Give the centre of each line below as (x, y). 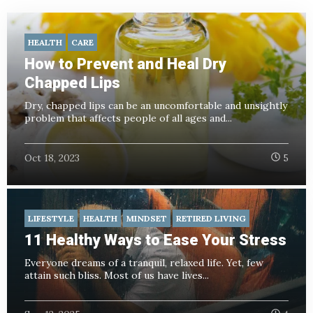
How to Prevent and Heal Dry (125, 64)
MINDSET (147, 218)
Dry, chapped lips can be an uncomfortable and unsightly (156, 106)
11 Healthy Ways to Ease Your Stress (155, 240)
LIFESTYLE (51, 218)
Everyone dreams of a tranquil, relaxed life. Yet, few (144, 262)
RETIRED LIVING (211, 218)
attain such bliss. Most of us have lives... (117, 275)
